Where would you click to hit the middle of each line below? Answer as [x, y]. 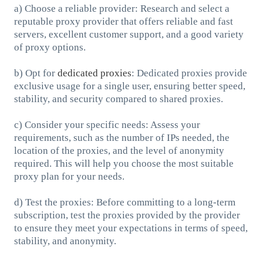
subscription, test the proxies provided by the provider [127, 215]
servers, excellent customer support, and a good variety [129, 34]
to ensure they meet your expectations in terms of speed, [131, 228]
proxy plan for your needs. [69, 176]
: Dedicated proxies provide [189, 73]
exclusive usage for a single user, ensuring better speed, [129, 86]
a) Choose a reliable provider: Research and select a [122, 8]
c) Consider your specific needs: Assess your [107, 124]
